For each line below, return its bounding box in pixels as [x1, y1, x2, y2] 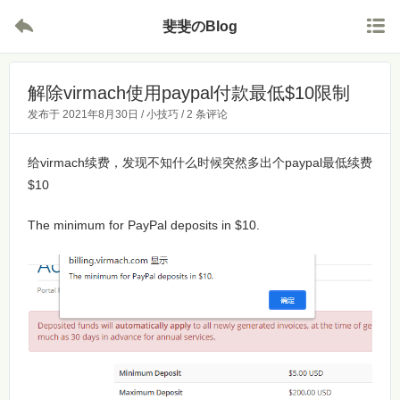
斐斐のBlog [162, 19, 237, 34]
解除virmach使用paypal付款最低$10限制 [28, 83, 350, 103]
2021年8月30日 [62, 108, 138, 121]
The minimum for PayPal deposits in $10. [28, 218, 260, 232]
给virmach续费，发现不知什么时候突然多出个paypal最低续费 [28, 155, 372, 170]
